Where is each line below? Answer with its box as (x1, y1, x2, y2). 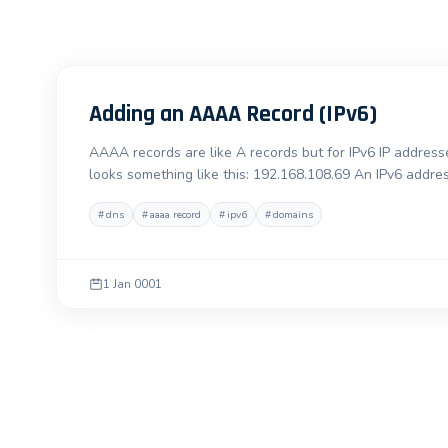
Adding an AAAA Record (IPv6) (89, 99, 377, 129)
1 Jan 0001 (103, 276, 162, 292)
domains (273, 207, 313, 222)
